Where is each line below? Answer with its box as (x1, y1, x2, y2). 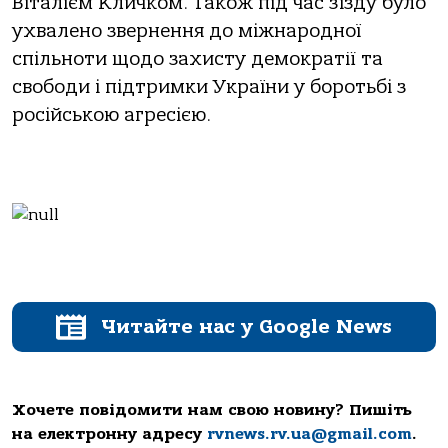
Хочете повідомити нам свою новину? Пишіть (12, 400, 412, 419)
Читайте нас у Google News (101, 314, 392, 338)
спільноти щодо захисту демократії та (12, 48, 383, 71)
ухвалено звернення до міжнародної (12, 20, 361, 43)
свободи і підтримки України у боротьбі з (12, 76, 406, 99)
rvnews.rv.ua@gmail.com (207, 424, 412, 443)
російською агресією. (12, 104, 211, 127)
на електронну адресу (12, 424, 207, 443)
